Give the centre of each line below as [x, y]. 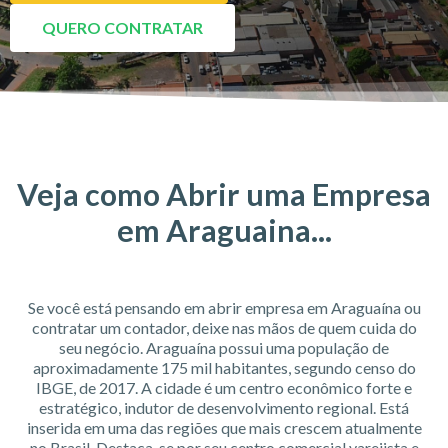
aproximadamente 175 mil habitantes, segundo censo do [224, 368]
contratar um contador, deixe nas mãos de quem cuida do [224, 328]
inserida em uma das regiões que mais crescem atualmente [224, 428]
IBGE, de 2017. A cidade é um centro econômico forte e [224, 388]
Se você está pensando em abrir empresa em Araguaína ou [224, 308]
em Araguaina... [224, 230]
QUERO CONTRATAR [122, 28]
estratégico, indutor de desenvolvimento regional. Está [224, 408]
